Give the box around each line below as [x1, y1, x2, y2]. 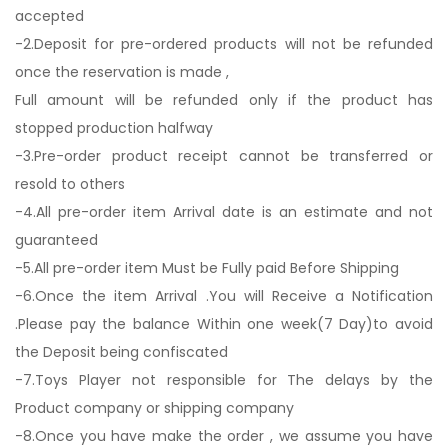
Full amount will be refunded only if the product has [15, 90, 433, 110]
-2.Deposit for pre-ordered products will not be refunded [15, 34, 433, 54]
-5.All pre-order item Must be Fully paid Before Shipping [15, 258, 399, 278]
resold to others [15, 174, 129, 194]
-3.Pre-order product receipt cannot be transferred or [15, 146, 433, 166]
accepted [15, 6, 84, 26]
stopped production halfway [15, 118, 213, 138]
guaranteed [15, 230, 98, 250]
